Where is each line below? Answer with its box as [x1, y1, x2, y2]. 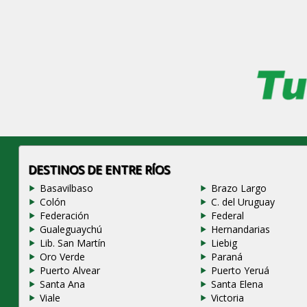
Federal [211, 209, 244, 223]
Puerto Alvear [39, 264, 100, 278]
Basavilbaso [39, 182, 93, 195]
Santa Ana [39, 278, 85, 291]
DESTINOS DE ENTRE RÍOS [27, 162, 170, 178]
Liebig [211, 236, 237, 250]
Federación [39, 209, 89, 223]
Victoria [211, 291, 244, 305]
